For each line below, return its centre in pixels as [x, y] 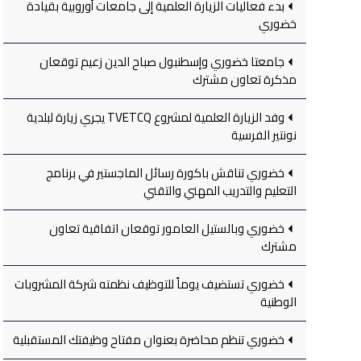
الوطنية [278, 301]
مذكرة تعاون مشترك [245, 79]
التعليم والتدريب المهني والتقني [220, 190]
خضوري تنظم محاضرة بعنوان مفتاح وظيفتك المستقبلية [149, 339]
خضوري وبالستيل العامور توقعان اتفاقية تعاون [167, 228]
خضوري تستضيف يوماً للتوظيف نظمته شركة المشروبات [149, 284]
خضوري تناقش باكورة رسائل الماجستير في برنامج [165, 172]
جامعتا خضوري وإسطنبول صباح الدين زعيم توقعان [162, 61]
